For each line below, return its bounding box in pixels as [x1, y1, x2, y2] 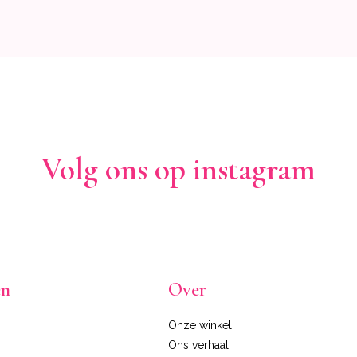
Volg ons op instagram [41, 149, 316, 188]
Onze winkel [168, 318, 233, 331]
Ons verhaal [168, 338, 229, 351]
